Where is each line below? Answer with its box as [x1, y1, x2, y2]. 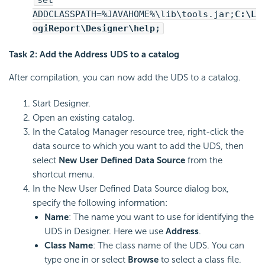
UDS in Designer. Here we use [44, 225, 166, 237]
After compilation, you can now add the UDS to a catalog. [9, 72, 241, 83]
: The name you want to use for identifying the [69, 211, 254, 222]
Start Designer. [33, 98, 91, 109]
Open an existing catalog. [33, 112, 135, 123]
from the [185, 154, 222, 166]
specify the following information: [33, 197, 167, 208]
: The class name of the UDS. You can [93, 240, 244, 251]
